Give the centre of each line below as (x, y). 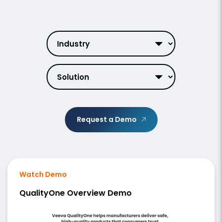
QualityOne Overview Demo (76, 193)
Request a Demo (107, 119)
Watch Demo (43, 174)
